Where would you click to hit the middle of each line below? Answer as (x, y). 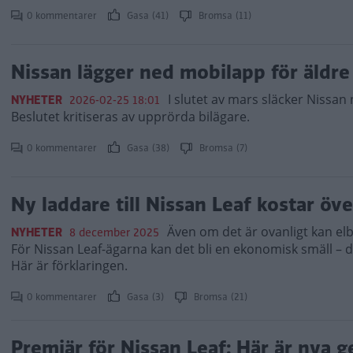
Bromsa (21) (219, 297)
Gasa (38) (148, 148)
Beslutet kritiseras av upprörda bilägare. (130, 117)
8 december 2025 (114, 232)
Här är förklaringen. (69, 266)
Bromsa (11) (223, 16)
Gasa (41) (148, 16)
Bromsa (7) (222, 148)
